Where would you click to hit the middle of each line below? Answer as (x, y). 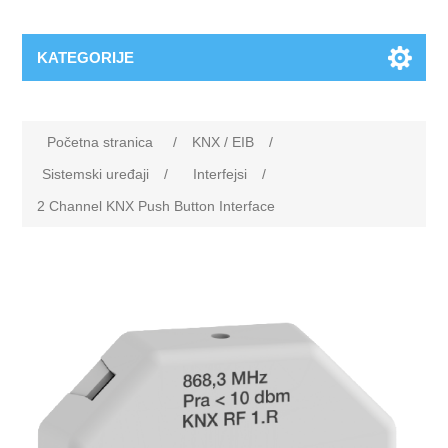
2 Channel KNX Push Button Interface (156, 206)
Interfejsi (220, 174)
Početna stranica (100, 142)
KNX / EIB (223, 142)
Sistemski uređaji (96, 174)
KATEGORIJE (86, 57)
